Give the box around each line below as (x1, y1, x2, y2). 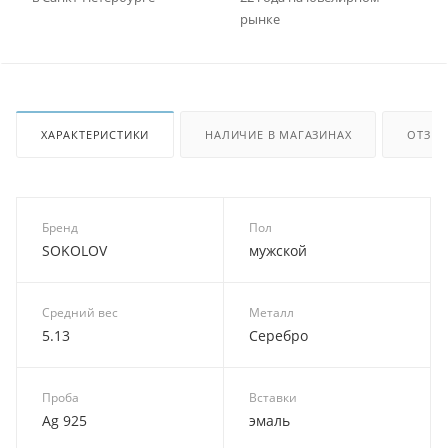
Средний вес (42, 304, 118, 322)
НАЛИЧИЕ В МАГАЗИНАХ (205, 127, 352, 143)
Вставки (249, 389, 297, 407)
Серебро (249, 326, 308, 346)
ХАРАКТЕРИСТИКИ (41, 127, 150, 143)
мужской (249, 241, 307, 261)
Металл (249, 304, 294, 322)
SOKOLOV (42, 241, 107, 261)
